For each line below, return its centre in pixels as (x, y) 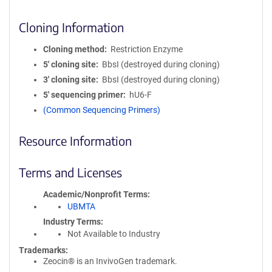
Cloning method (74, 49)
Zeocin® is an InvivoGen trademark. (110, 261)
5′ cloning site (70, 64)
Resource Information (75, 141)
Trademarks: (43, 250)
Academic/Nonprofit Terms (95, 194)
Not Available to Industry (114, 234)
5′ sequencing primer (83, 95)
